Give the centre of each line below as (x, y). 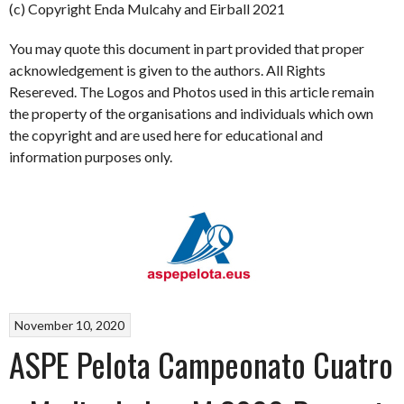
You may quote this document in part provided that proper (187, 48)
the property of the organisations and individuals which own (191, 113)
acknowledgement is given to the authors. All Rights (167, 70)
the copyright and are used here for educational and (166, 135)
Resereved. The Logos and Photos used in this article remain (192, 92)
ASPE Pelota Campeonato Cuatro (201, 363)
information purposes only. (91, 156)
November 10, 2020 (70, 325)
